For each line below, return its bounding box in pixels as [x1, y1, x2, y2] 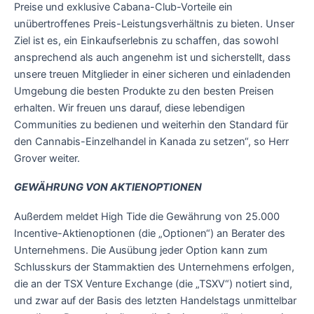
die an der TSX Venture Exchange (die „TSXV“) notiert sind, [14, 277, 292, 290]
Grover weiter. [14, 151, 80, 165]
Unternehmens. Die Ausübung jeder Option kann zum [14, 243, 268, 257]
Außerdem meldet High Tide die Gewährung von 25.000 [14, 210, 280, 223]
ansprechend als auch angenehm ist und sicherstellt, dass [14, 50, 291, 64]
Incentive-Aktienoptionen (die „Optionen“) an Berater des [14, 226, 285, 240]
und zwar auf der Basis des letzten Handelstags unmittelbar [14, 294, 296, 307]
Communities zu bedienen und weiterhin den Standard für [14, 118, 288, 131]
